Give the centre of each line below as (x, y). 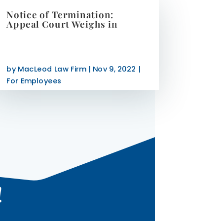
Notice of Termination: (60, 14)
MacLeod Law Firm (52, 69)
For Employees (34, 81)
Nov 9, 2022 (114, 69)
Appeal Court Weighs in (62, 24)
